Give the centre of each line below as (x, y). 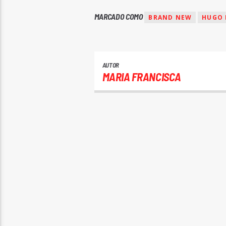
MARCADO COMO (119, 17)
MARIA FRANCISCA (142, 76)
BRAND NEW (170, 18)
